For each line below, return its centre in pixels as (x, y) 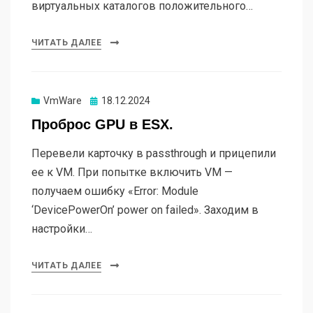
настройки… (62, 229)
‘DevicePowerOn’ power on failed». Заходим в (145, 210)
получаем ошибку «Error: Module (115, 191)
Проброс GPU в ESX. (102, 125)
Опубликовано (124, 101)
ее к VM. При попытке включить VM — (132, 173)
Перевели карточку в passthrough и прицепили (154, 154)
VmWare (63, 101)
